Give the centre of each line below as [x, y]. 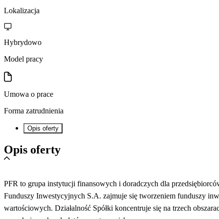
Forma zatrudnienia [34, 110]
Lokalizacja [22, 10]
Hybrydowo [23, 42]
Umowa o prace [29, 94]
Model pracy [23, 59]
